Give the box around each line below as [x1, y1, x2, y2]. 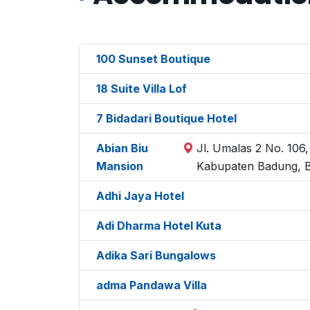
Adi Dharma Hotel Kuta [96, 218, 221, 232]
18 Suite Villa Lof [96, 81, 187, 95]
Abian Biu [96, 140, 148, 155]
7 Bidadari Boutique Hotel [96, 111, 237, 125]
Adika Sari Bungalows [96, 248, 216, 262]
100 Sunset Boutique [96, 51, 210, 66]
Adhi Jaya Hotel [96, 188, 184, 203]
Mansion [96, 158, 143, 173]
